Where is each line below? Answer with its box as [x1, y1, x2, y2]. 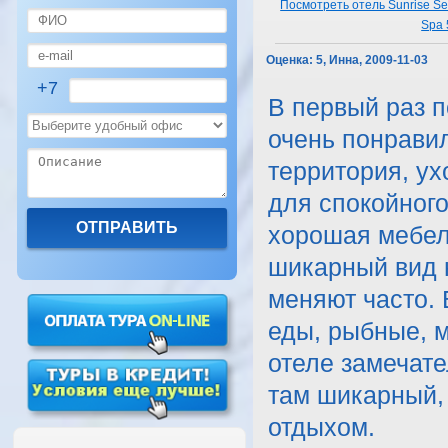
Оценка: [266, 53, 314, 67]
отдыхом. [268, 414, 376, 441]
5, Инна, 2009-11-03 [316, 53, 429, 67]
